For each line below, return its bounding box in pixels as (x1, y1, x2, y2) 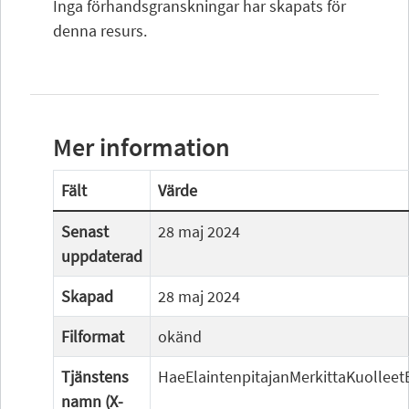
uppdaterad (61, 246, 142, 267)
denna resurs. (53, 20, 147, 41)
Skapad (61, 286, 113, 307)
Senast (61, 221, 109, 242)
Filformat (61, 326, 124, 347)
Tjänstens (61, 366, 129, 387)
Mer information (53, 131, 230, 163)
